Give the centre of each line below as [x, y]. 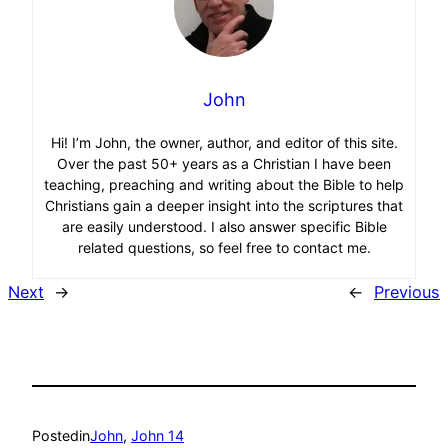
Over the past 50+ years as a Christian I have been [224, 163]
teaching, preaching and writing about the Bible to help [224, 184]
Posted [55, 435]
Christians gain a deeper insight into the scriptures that [224, 205]
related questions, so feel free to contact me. [224, 247]
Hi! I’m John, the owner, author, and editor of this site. [224, 142]
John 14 [157, 435]
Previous [407, 291]
